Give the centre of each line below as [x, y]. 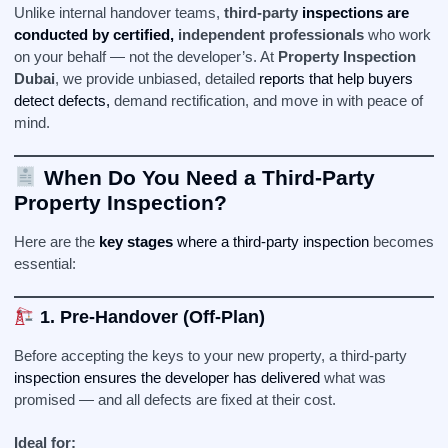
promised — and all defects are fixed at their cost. [175, 399]
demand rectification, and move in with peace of [266, 100]
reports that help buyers [336, 78]
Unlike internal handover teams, [119, 12]
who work [397, 34]
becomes [401, 241]
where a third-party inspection [271, 241]
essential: [45, 263]
